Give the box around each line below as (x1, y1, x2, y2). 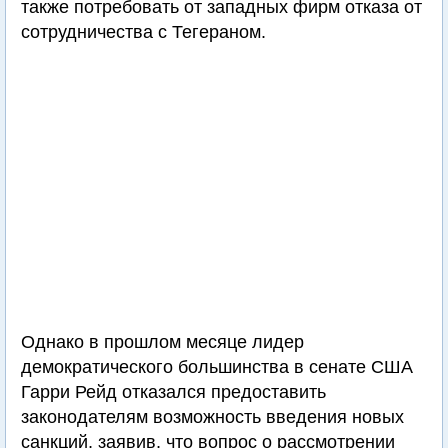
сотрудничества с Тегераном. (21, 22, 266, 42)
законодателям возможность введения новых (21, 407, 404, 427)
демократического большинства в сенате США (21, 357, 413, 377)
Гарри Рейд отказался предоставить (21, 382, 326, 402)
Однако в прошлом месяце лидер (21, 332, 304, 352)
